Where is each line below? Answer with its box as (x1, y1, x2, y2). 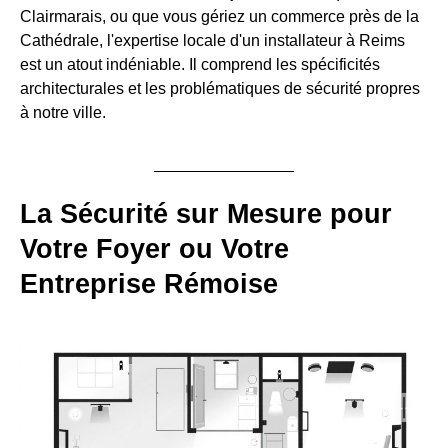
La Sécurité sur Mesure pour (20, 198, 392, 229)
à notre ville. (20, 103, 106, 121)
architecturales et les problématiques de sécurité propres (20, 79, 420, 97)
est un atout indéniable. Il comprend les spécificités (20, 55, 380, 73)
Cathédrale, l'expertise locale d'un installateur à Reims (20, 31, 405, 49)
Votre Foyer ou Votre (20, 233, 289, 264)
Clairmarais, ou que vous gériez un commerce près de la (20, 7, 419, 25)
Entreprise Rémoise (20, 268, 278, 299)
